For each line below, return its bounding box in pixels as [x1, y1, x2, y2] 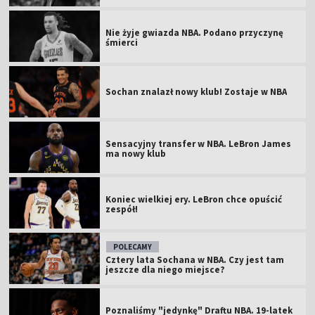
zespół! [105, 202, 139, 215]
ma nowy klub [105, 147, 167, 160]
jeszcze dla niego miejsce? [105, 263, 226, 276]
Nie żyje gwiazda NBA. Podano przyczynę [105, 26, 284, 39]
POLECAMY [113, 241, 153, 252]
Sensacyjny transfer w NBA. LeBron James [105, 137, 292, 150]
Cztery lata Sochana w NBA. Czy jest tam [105, 253, 285, 266]
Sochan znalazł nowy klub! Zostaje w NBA [105, 85, 288, 98]
